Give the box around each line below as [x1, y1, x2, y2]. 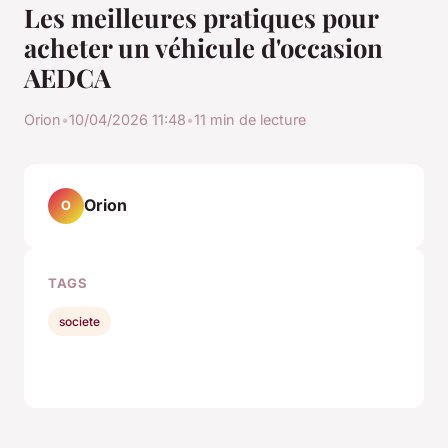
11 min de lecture [194, 110, 306, 128]
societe [59, 313, 101, 329]
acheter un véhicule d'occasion [24, 29, 383, 64]
